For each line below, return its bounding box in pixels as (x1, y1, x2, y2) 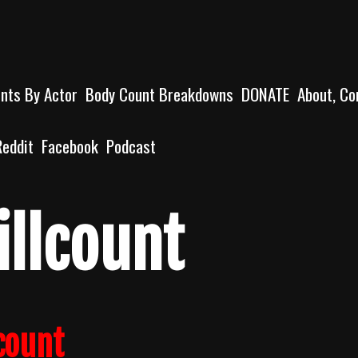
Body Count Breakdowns (86, 82, 233, 106)
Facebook (42, 133, 98, 158)
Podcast (106, 133, 156, 158)
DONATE (241, 82, 289, 106)
